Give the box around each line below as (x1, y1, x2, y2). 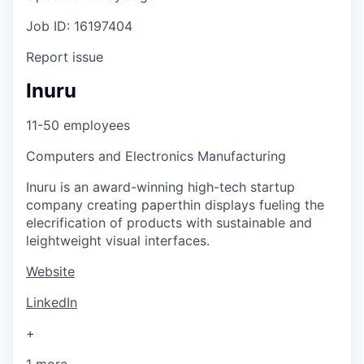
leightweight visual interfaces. (26, 232, 210, 249)
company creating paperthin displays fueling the (26, 196, 324, 213)
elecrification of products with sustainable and (26, 214, 312, 231)
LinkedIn (26, 293, 77, 310)
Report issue (26, 49, 103, 65)
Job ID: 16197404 (26, 18, 132, 34)
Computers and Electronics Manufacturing (26, 147, 286, 164)
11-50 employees (26, 116, 130, 133)
